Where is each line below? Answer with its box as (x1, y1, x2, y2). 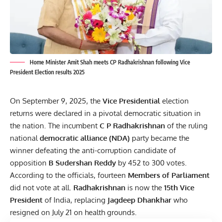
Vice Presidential (103, 96, 160, 106)
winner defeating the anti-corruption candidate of (10, 145, 176, 155)
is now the (125, 182, 164, 192)
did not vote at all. (10, 182, 73, 192)
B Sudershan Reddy (49, 158, 116, 167)
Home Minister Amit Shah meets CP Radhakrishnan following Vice (30, 58, 190, 66)
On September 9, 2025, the (10, 96, 103, 106)
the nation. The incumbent (10, 120, 100, 130)
